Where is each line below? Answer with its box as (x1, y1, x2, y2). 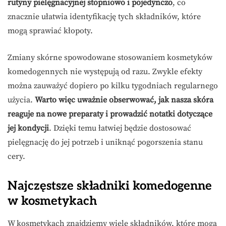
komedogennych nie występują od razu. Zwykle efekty (8, 67, 202, 77)
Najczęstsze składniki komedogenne (8, 179, 212, 194)
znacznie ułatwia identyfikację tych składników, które (8, 12, 201, 22)
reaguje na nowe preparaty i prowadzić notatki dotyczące (8, 109, 212, 120)
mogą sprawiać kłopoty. (8, 26, 93, 36)
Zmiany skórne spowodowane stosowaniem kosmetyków (8, 52, 212, 63)
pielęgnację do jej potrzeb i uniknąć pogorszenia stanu (8, 137, 203, 148)
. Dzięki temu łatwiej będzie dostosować (49, 123, 191, 134)
